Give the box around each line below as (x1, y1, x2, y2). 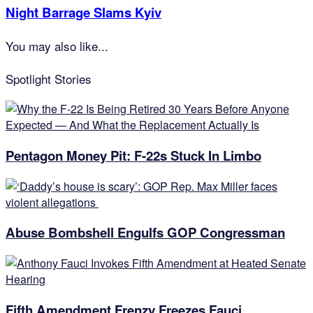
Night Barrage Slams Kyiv (6, 3, 161, 22)
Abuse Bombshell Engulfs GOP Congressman (6, 223, 285, 242)
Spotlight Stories (6, 70, 92, 88)
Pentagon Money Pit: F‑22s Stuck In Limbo (6, 145, 261, 165)
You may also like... (6, 37, 108, 55)
